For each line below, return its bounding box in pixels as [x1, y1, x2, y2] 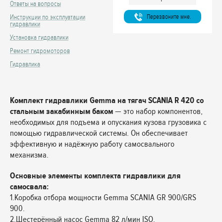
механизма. [10, 150, 49, 160]
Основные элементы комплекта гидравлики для [10, 170, 180, 181]
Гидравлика [10, 60, 40, 68]
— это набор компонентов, [113, 106, 203, 116]
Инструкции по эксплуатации [10, 13, 85, 21]
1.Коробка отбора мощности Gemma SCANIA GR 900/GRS [10, 192, 196, 203]
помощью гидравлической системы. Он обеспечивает [10, 128, 188, 138]
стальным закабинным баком [10, 106, 113, 116]
